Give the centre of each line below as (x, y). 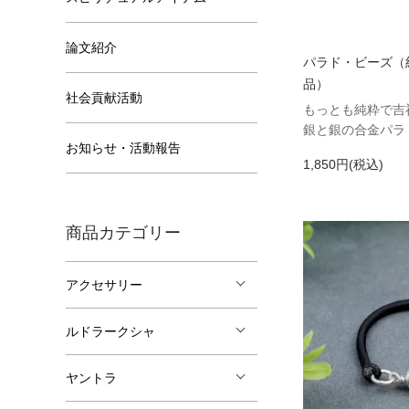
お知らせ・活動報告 (123, 148)
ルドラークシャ (110, 331)
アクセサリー (104, 285)
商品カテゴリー (123, 233)
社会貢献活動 (104, 98)
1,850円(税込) (343, 164)
